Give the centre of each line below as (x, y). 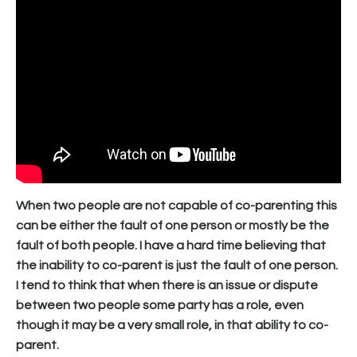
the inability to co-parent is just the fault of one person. (177, 265)
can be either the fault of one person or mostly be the (173, 225)
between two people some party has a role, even (160, 305)
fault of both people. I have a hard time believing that (171, 245)
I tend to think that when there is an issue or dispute (167, 285)
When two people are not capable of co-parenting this (177, 205)
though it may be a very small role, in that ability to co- (172, 325)
